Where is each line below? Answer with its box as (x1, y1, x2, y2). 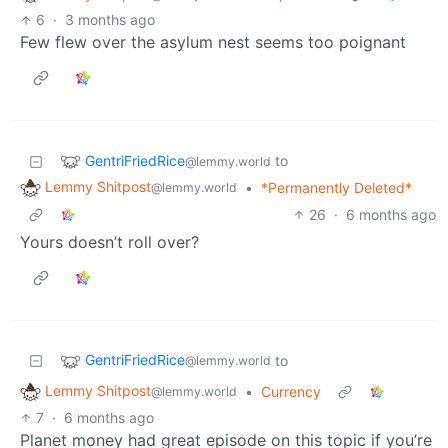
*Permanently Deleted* (261, 179, 412, 197)
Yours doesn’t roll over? (20, 232, 199, 253)
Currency (261, 383, 321, 401)
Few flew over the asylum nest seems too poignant (20, 32, 406, 53)
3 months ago (65, 11, 156, 29)
